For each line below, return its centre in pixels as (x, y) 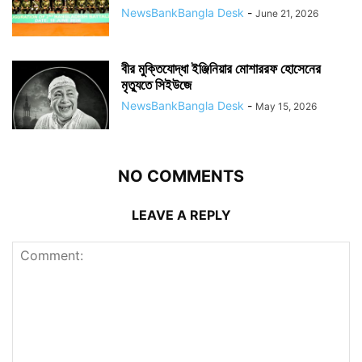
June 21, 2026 (287, 14)
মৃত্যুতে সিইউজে (156, 85)
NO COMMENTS (181, 177)
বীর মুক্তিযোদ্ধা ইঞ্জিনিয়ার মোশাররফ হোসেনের (221, 69)
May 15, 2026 (286, 107)
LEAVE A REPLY (181, 215)
